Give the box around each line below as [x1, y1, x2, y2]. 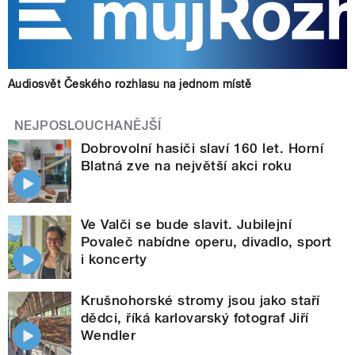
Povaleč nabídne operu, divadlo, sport [81, 233, 332, 250]
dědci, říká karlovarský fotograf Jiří [81, 309, 309, 326]
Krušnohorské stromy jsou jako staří [81, 292, 320, 308]
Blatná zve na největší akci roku [81, 157, 292, 174]
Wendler [81, 326, 136, 343]
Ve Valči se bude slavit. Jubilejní [81, 216, 292, 232]
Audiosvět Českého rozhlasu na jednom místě [8, 77, 252, 90]
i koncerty [81, 250, 147, 267]
